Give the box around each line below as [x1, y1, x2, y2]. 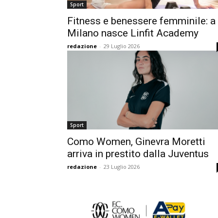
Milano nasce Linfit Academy [67, 27, 199, 39]
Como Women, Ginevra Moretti [67, 136, 205, 147]
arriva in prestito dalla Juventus [67, 148, 209, 160]
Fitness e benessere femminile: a [67, 15, 216, 27]
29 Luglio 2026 [104, 42, 140, 50]
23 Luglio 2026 [104, 163, 140, 170]
